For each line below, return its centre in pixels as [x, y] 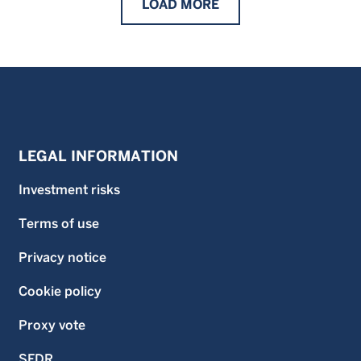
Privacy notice [62, 257]
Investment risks [69, 190]
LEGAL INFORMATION [98, 156]
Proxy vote [52, 325]
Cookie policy [60, 291]
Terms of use [59, 224]
